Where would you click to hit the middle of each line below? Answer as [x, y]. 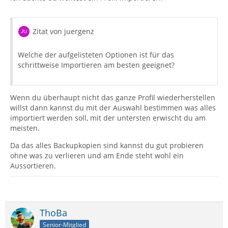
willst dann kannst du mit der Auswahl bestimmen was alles [113, 108]
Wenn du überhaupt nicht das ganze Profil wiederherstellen [113, 98]
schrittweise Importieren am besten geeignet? [96, 65]
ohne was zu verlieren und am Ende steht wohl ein [97, 156]
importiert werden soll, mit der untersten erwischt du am [108, 118]
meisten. [25, 128]
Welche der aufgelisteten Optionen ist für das [96, 55]
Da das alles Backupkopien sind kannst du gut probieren [107, 146]
